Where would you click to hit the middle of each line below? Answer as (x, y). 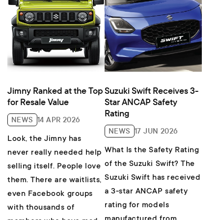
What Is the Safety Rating (152, 151)
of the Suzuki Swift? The (150, 164)
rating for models (137, 206)
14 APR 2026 (59, 120)
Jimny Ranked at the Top (55, 91)
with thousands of (41, 208)
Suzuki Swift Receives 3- (151, 91)
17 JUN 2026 (156, 131)
